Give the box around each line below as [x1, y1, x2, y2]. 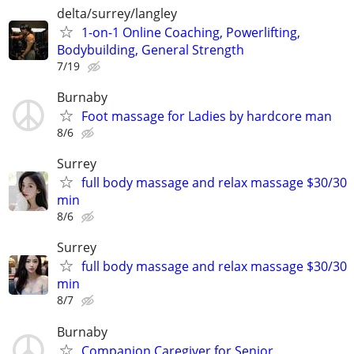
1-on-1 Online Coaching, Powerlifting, [81, 23, 300, 41]
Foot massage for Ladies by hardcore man [81, 107, 332, 125]
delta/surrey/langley [57, 4, 177, 22]
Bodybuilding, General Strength [57, 40, 244, 58]
